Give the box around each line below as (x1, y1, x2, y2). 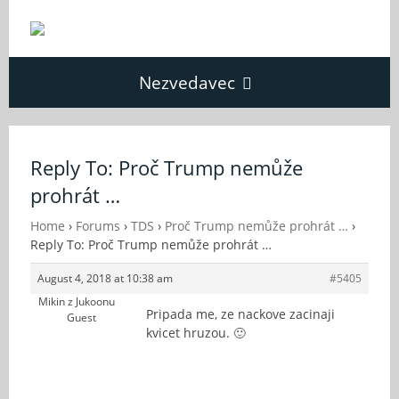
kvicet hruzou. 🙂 (146, 324, 246, 341)
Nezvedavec (138, 70, 235, 94)
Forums (76, 217, 120, 234)
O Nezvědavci (155, 245, 244, 265)
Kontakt (173, 304, 226, 323)
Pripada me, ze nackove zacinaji (146, 305, 335, 322)
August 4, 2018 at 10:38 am (37, 271, 173, 286)
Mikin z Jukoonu (37, 294, 115, 309)
